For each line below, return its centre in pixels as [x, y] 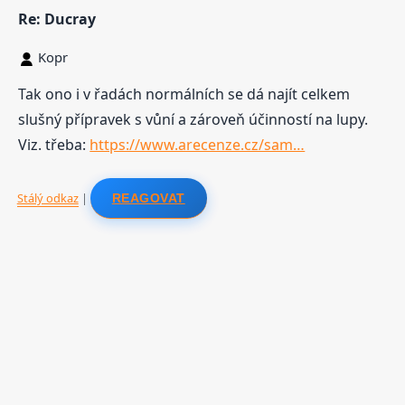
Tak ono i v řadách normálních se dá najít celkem [184, 94]
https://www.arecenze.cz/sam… [198, 145]
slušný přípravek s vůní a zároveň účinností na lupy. [193, 120]
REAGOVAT [148, 198]
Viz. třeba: [54, 145]
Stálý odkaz [47, 198]
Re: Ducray [57, 19]
